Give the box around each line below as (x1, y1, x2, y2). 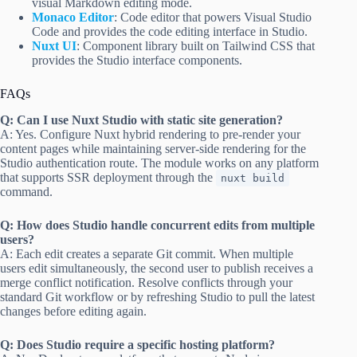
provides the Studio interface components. (32, 53, 242, 67)
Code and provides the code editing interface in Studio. (32, 24, 308, 38)
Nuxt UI (32, 38, 76, 53)
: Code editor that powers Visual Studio (114, 10, 312, 24)
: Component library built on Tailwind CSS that (76, 38, 315, 53)
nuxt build (221, 171, 284, 184)
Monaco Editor (32, 10, 114, 24)
